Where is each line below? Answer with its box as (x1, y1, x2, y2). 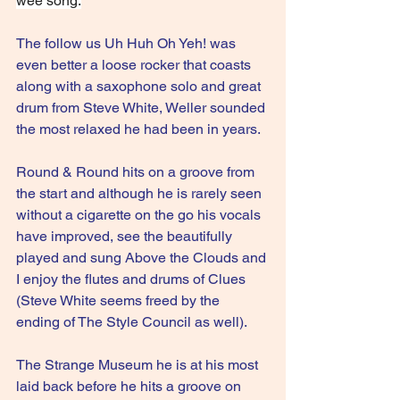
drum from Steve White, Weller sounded (16, 99, 269, 116)
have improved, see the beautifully (16, 228, 236, 245)
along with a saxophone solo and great (16, 78, 264, 95)
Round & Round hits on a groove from (16, 163, 258, 180)
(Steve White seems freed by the (16, 292, 223, 309)
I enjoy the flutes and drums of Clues (16, 271, 249, 287)
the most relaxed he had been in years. (16, 121, 261, 137)
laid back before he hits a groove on (16, 378, 245, 395)
